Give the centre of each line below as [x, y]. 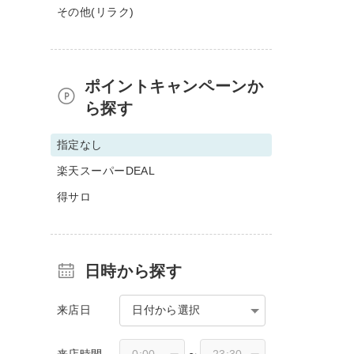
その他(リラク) [96, 11]
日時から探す [133, 271]
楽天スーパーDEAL [106, 170]
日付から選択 [166, 309]
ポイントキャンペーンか [174, 86]
